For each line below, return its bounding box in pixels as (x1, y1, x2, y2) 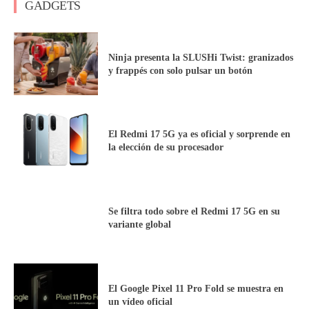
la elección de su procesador (108, 142, 224, 153)
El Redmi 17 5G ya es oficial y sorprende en (108, 129, 291, 140)
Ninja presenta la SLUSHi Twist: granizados (108, 52, 294, 63)
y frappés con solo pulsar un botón (108, 65, 253, 76)
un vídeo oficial (108, 296, 173, 307)
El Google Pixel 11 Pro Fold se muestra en (108, 283, 284, 294)
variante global (108, 219, 172, 230)
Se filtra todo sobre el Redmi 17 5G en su (108, 206, 281, 217)
